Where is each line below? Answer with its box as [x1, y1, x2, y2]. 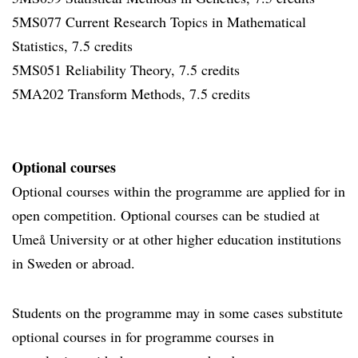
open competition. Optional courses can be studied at [12, 205, 320, 225]
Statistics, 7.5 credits [12, 36, 133, 55]
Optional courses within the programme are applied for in [12, 181, 345, 201]
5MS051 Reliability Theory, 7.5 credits [12, 60, 240, 79]
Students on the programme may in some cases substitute [12, 303, 343, 322]
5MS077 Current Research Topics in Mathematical [12, 12, 306, 31]
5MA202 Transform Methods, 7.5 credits [12, 84, 250, 103]
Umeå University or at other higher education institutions [12, 229, 341, 249]
